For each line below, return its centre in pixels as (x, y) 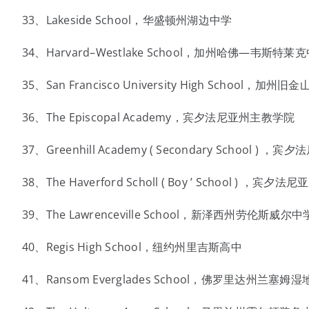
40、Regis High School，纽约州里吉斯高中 (132, 247)
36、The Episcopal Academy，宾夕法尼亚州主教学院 (158, 117)
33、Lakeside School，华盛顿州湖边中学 (127, 20)
